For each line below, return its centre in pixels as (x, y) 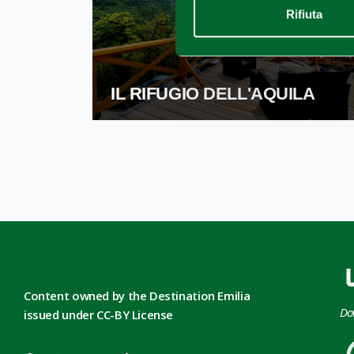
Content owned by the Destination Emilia (137, 295)
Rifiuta (304, 14)
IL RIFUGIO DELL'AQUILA (213, 94)
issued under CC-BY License (99, 314)
